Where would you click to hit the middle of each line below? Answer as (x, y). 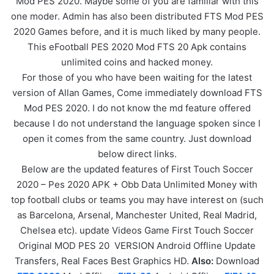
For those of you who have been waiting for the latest (137, 77)
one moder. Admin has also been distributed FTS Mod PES (137, 16)
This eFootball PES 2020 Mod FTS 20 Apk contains (137, 46)
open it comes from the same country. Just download (137, 138)
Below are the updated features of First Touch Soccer (137, 169)
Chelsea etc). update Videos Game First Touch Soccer (137, 230)
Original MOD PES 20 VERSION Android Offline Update (137, 245)
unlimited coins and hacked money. (137, 62)
